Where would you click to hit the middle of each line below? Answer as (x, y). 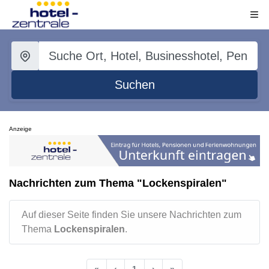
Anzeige (20, 129)
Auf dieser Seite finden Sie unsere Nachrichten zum (131, 214)
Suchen (134, 85)
